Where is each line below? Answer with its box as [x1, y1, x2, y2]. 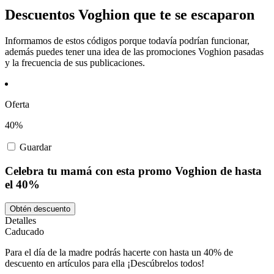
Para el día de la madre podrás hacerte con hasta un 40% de [5, 247, 233, 258]
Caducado [5, 226, 44, 237]
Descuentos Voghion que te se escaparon [5, 6, 254, 23]
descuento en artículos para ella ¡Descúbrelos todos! [5, 258, 204, 269]
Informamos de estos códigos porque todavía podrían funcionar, [5, 35, 250, 46]
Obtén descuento [10, 204, 70, 214]
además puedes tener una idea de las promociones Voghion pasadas [5, 46, 264, 57]
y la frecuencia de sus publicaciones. [5, 57, 145, 68]
